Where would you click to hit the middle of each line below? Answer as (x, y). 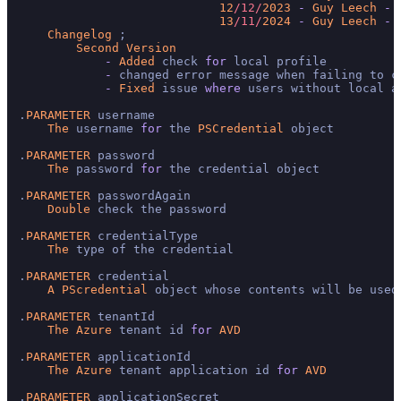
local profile (277, 61)
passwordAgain (141, 196)
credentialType (144, 236)
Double (69, 209)
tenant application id (194, 370)
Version (151, 48)
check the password (158, 209)
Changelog (80, 34)
